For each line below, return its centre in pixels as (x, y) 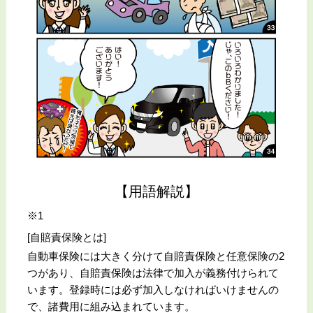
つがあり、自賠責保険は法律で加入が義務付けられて (153, 272)
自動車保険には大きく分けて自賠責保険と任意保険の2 (155, 256)
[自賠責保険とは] (66, 237)
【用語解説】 (156, 191)
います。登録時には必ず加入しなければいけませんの (153, 289)
